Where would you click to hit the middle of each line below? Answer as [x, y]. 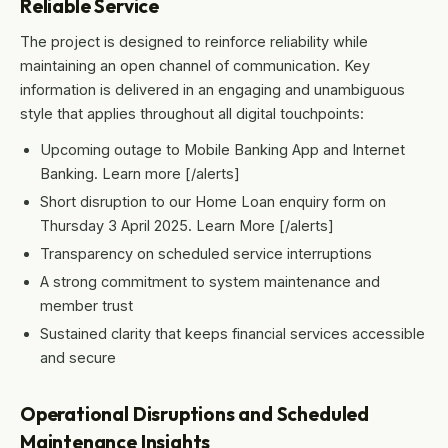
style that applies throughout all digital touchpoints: [192, 114]
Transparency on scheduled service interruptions [206, 254]
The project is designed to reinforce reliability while [194, 42]
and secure [78, 358]
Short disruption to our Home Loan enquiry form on [213, 202]
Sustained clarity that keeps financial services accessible [232, 334]
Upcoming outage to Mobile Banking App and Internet [222, 150]
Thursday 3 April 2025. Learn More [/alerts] [187, 226]
